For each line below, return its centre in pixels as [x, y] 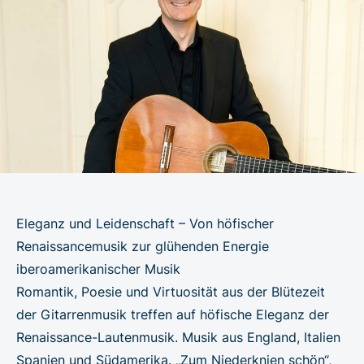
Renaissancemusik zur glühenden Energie [143, 246]
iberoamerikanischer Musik [98, 269]
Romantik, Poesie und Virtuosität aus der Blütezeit [171, 291]
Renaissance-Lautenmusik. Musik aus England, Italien [178, 337]
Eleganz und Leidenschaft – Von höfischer [145, 223]
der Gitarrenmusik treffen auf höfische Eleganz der [173, 314]
